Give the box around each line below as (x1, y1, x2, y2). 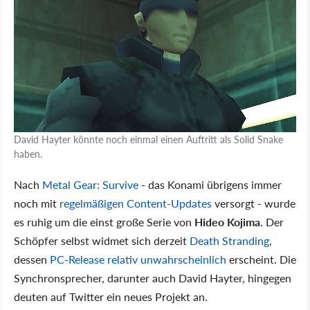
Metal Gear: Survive (42, 176, 138, 192)
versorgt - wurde (212, 194, 295, 211)
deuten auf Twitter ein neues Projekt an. (14, 288, 208, 304)
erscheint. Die (226, 250, 296, 267)
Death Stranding (190, 232, 269, 248)
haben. (14, 146, 42, 161)
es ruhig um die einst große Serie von (14, 213, 194, 230)
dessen (14, 250, 50, 267)
